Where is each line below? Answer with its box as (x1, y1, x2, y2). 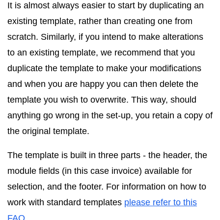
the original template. (7, 126, 89, 136)
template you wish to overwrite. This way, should (7, 94, 196, 105)
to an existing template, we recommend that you (7, 47, 195, 57)
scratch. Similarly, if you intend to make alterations (7, 31, 203, 42)
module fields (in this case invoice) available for (7, 165, 192, 176)
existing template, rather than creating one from (7, 16, 192, 26)
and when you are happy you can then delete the (7, 79, 198, 89)
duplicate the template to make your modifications (7, 63, 201, 73)
